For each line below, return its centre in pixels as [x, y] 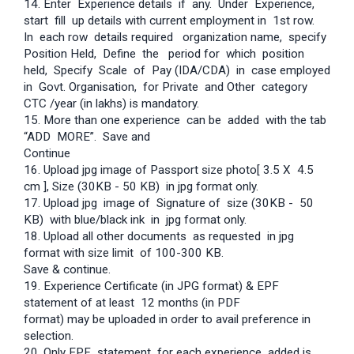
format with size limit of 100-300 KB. [124, 253]
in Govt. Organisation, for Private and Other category [166, 87]
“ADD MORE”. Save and [87, 137]
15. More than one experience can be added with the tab [175, 121]
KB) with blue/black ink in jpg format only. [135, 220]
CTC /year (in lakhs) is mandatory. [111, 104]
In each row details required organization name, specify [175, 38]
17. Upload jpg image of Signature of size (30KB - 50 [169, 203]
